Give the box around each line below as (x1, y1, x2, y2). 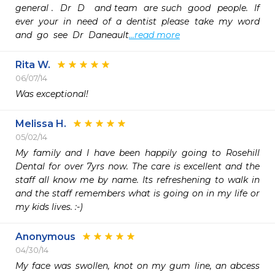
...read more (129, 29, 180, 41)
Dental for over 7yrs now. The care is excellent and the (15, 161, 260, 172)
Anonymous (15, 231, 76, 242)
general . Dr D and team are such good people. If (15, 2, 260, 14)
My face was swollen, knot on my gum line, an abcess (15, 260, 260, 271)
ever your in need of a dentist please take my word (15, 16, 260, 27)
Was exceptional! (15, 88, 88, 99)
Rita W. (15, 59, 50, 71)
